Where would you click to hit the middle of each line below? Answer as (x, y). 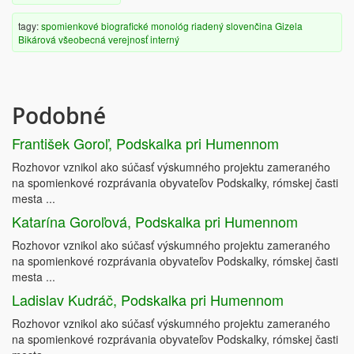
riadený (207, 26)
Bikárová (37, 39)
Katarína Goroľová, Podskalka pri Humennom (155, 221)
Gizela (289, 26)
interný (165, 39)
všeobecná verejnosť (103, 39)
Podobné (59, 116)
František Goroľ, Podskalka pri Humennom (145, 143)
